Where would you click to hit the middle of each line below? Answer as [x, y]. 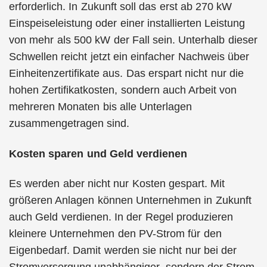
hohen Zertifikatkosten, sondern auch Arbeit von [123, 90]
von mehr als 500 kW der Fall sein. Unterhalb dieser [133, 40]
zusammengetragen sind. [69, 123]
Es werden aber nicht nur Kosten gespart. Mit [117, 184]
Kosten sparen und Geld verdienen [98, 153]
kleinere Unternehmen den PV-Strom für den [115, 234]
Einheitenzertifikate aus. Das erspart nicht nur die [126, 73]
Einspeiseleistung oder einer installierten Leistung [127, 23]
